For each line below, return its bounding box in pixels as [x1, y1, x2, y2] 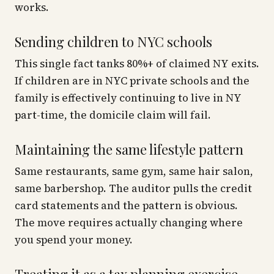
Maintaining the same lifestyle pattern [15, 140, 243, 158]
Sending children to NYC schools [15, 32, 212, 51]
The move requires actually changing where [15, 215, 243, 230]
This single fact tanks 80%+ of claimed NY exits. [15, 56, 259, 71]
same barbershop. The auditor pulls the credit [15, 181, 252, 196]
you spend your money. [15, 232, 133, 247]
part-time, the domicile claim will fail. [15, 108, 211, 122]
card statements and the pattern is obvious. [15, 198, 238, 213]
